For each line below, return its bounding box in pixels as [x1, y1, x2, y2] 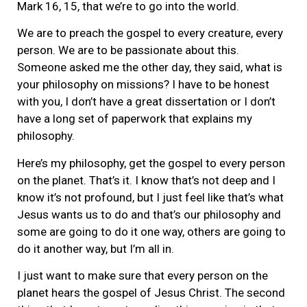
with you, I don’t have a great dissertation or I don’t [17, 95, 275, 109]
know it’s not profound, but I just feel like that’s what [17, 190, 284, 204]
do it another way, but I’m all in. [17, 241, 174, 256]
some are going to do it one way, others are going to [17, 224, 286, 238]
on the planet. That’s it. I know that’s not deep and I [17, 173, 275, 187]
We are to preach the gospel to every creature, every [17, 26, 283, 40]
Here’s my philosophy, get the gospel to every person [17, 156, 285, 170]
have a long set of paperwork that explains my [17, 112, 252, 126]
